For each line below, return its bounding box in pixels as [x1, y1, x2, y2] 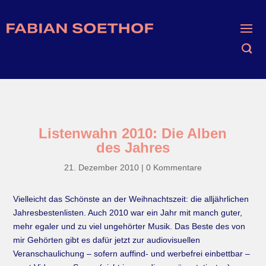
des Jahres [96, 139, 170, 156]
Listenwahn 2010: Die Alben [39, 125, 227, 141]
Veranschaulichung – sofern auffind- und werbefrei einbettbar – [13, 248, 251, 258]
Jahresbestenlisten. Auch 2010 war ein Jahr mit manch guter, [13, 207, 243, 217]
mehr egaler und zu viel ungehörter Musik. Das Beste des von [13, 221, 246, 231]
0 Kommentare [145, 162, 202, 172]
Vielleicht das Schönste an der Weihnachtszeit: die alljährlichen [13, 194, 249, 204]
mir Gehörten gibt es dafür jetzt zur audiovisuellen [13, 235, 201, 245]
